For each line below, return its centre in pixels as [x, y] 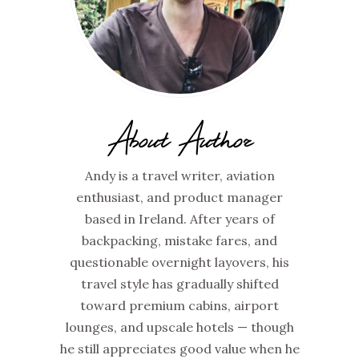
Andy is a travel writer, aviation [179, 176]
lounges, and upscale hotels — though [179, 327]
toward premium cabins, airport [179, 306]
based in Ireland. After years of [179, 219]
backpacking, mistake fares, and [179, 241]
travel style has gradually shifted [179, 284]
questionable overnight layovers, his [179, 262]
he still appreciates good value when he [179, 349]
